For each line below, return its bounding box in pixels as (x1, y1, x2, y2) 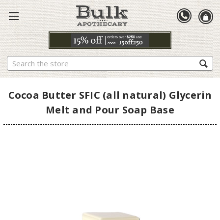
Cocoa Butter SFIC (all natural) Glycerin (8, 88, 212, 102)
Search (7, 56, 28, 66)
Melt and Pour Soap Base (46, 103, 174, 116)
